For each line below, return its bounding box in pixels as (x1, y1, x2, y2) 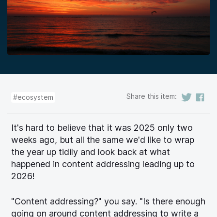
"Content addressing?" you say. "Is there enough (11, 196, 205, 207)
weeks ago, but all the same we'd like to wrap (11, 135, 194, 145)
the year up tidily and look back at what (11, 147, 170, 157)
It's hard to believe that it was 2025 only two (11, 123, 193, 133)
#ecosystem (13, 93, 53, 102)
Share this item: (126, 92, 177, 101)
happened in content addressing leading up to (11, 159, 195, 170)
